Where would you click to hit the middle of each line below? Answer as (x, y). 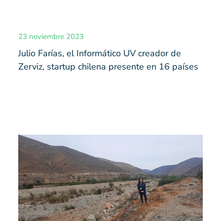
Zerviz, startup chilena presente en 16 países (108, 67)
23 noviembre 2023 (51, 37)
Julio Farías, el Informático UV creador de (99, 54)
